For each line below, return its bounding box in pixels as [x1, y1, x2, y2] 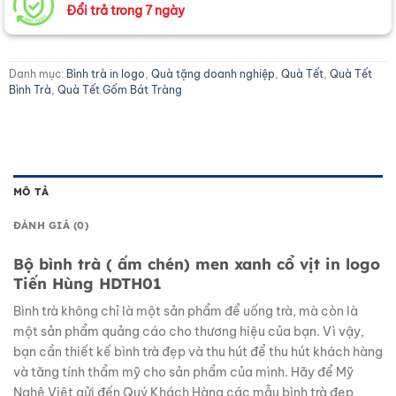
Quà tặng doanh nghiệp [151, 67, 275, 81]
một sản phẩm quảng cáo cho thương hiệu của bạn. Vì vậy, [13, 323, 364, 339]
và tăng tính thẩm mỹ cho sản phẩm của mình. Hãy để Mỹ [13, 363, 354, 380]
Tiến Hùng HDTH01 [13, 274, 162, 293]
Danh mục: [9, 67, 66, 81]
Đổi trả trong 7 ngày [66, 2, 186, 19]
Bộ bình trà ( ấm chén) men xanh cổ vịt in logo [13, 255, 380, 274]
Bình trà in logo [66, 67, 145, 81]
